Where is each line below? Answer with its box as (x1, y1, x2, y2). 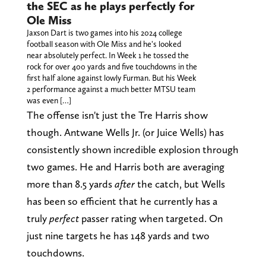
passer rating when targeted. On (78, 212, 223, 225)
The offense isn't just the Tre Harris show (26, 109, 208, 122)
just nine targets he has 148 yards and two (26, 229, 210, 242)
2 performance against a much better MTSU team (26, 84, 195, 94)
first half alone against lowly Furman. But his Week (26, 73, 197, 83)
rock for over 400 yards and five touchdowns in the (26, 62, 197, 72)
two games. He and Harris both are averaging (26, 160, 224, 173)
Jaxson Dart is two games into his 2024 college (26, 28, 182, 38)
